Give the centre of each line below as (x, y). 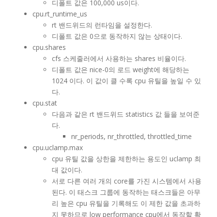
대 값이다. (67, 170)
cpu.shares (49, 47)
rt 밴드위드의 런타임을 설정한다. (102, 25)
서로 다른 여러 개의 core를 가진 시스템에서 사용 (127, 181)
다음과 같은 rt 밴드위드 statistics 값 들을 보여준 (126, 114)
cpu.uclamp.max (58, 147)
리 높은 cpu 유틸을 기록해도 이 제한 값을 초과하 (126, 203)
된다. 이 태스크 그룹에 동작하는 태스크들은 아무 (126, 192)
